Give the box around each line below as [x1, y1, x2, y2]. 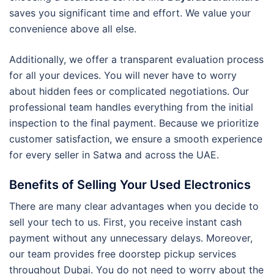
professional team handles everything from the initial [9, 100, 253, 113]
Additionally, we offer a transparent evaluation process [9, 53, 264, 65]
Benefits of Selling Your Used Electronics [9, 177, 251, 192]
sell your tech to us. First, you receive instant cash [9, 215, 242, 228]
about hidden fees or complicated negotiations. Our [9, 84, 249, 97]
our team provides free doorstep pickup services [9, 247, 236, 260]
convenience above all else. [9, 22, 136, 35]
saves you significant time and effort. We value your [9, 6, 251, 19]
